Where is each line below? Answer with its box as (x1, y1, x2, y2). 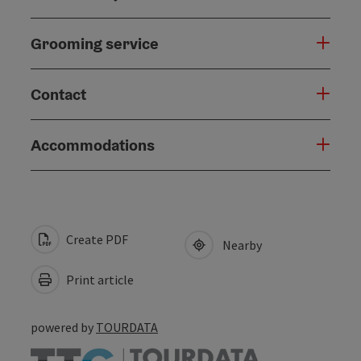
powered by (31, 318, 96, 335)
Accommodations (31, 134, 155, 156)
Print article (64, 271, 134, 288)
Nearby (218, 236, 262, 253)
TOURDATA (96, 318, 158, 335)
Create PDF (64, 230, 128, 247)
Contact (31, 83, 86, 105)
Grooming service (31, 32, 159, 54)
